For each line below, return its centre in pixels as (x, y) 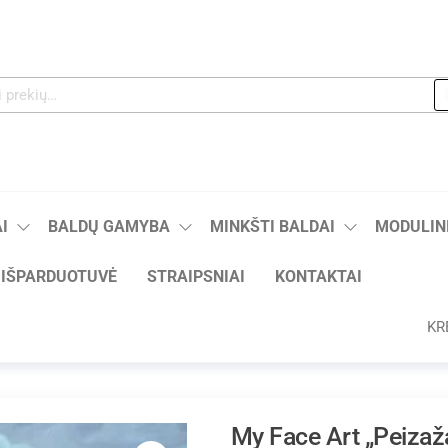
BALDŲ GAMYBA (109, 226)
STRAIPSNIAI (196, 276)
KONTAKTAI (318, 276)
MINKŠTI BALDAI (272, 226)
